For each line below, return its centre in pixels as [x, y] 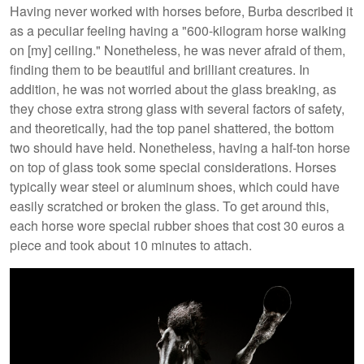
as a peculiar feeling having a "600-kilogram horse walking [178, 31]
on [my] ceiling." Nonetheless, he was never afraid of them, [178, 50]
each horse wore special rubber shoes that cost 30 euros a [177, 226]
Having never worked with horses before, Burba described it [181, 11]
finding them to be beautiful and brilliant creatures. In [160, 70]
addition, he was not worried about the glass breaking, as [173, 89]
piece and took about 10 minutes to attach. [131, 245]
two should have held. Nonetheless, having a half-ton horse [180, 148]
